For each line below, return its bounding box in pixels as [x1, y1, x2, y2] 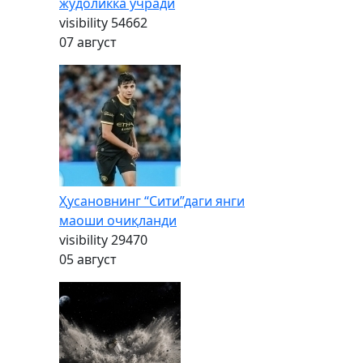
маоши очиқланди [59, 211, 177, 229]
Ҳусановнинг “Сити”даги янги [59, 192, 245, 210]
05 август [59, 250, 117, 268]
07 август [59, 33, 117, 51]
